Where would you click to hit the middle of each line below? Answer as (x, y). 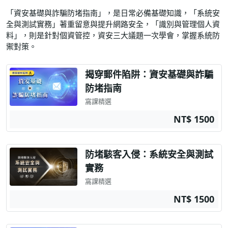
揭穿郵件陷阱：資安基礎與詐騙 (149, 74)
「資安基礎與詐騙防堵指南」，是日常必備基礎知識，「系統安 (113, 12)
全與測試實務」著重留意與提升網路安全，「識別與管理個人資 (113, 24)
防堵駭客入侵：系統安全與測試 (149, 154)
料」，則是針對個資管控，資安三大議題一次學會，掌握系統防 (113, 35)
